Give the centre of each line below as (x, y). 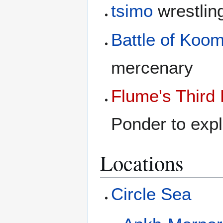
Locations (142, 163)
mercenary (152, 67)
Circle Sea (151, 194)
